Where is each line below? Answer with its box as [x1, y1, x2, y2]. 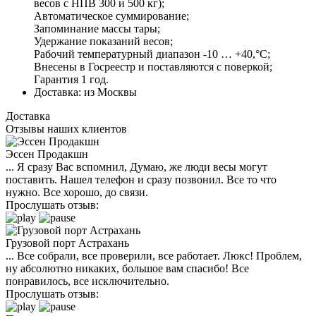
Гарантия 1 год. [34, 73, 109, 85]
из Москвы [81, 85, 137, 98]
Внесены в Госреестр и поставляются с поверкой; [34, 60, 272, 73]
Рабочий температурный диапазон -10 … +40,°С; [34, 47, 270, 60]
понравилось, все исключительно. [6, 274, 169, 287]
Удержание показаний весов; [34, 35, 173, 47]
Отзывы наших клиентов [6, 122, 127, 135]
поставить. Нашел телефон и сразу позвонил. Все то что [6, 173, 276, 186]
